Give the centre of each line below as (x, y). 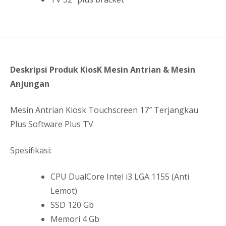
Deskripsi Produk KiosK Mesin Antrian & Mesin (103, 70)
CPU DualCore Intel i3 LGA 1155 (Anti (120, 177)
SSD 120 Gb (72, 205)
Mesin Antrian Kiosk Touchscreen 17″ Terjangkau (104, 110)
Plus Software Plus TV (52, 124)
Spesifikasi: (31, 151)
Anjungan (30, 84)
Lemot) (64, 191)
